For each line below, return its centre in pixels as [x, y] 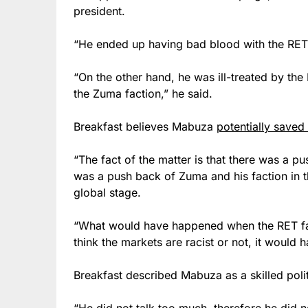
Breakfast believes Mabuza [145, 126]
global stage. [107, 192]
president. [99, 11]
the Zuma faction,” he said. [143, 93]
